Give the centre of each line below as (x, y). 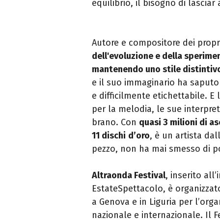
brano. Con (115, 122)
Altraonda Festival (129, 175)
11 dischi (109, 135)
